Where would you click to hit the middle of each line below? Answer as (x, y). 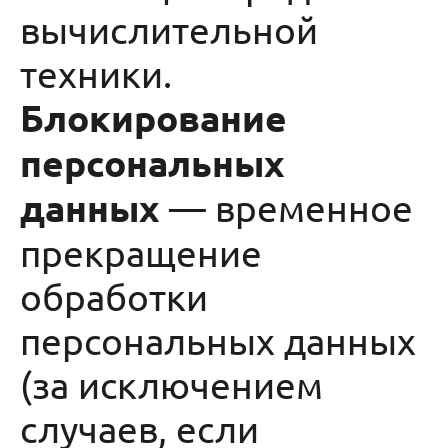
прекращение (141, 252)
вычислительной (169, 29)
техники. (100, 73)
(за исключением (171, 384)
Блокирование (153, 117)
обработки (114, 296)
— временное (286, 207)
